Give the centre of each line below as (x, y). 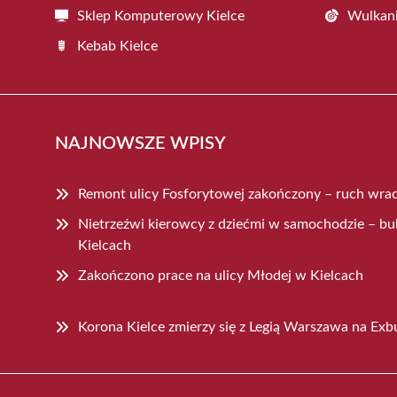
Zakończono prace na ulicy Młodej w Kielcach (221, 276)
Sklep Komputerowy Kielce (161, 16)
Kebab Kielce (117, 47)
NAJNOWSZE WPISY (140, 144)
